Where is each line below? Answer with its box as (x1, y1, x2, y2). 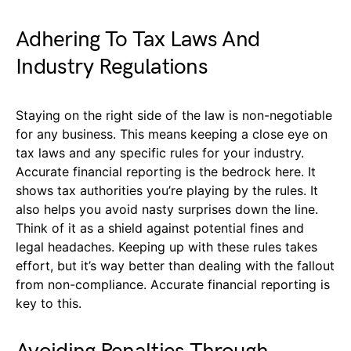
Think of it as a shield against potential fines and (16, 220, 304, 237)
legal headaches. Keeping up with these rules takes (16, 239, 317, 255)
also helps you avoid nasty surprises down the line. (16, 201, 318, 218)
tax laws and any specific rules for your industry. (16, 145, 304, 161)
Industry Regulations (16, 54, 208, 81)
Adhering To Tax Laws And (16, 27, 260, 53)
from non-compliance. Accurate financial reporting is (16, 277, 330, 293)
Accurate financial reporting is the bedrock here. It (16, 164, 316, 180)
